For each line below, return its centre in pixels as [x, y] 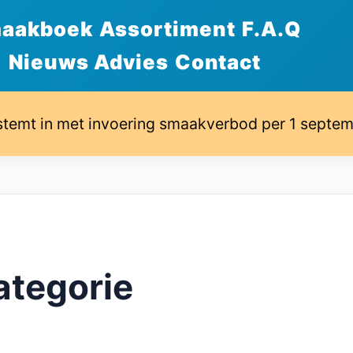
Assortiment [167, 29]
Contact [218, 62]
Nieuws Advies [88, 62]
